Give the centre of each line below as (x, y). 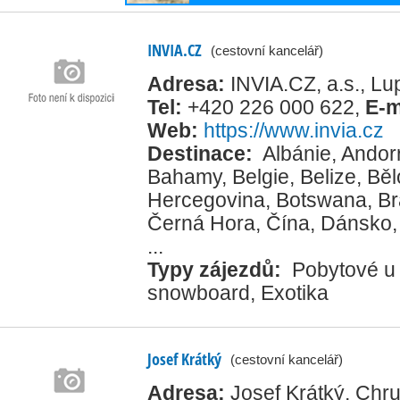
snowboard (199, 292)
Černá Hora (201, 223)
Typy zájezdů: (217, 269)
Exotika (295, 292)
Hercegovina (206, 200)
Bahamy (184, 176)
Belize (328, 176)
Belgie (261, 176)
